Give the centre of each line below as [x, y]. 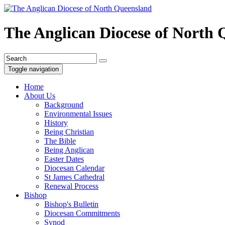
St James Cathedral [74, 177]
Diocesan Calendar [74, 168]
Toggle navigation [33, 69]
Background [64, 104]
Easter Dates [64, 159]
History [56, 123]
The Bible [60, 141]
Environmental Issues [78, 114]
